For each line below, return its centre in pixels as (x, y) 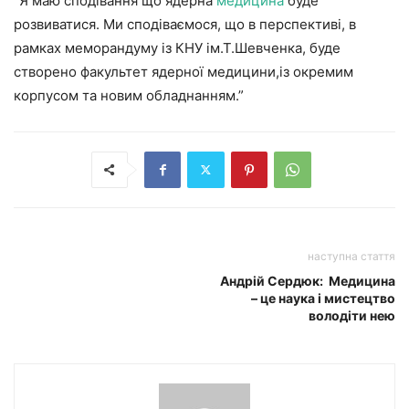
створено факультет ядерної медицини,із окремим (184, 71)
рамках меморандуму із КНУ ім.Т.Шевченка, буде (177, 47)
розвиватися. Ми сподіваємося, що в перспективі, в (185, 24)
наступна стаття (351, 256)
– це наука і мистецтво (323, 298)
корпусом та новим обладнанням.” (129, 95)
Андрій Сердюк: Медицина (305, 280)
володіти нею (352, 315)
